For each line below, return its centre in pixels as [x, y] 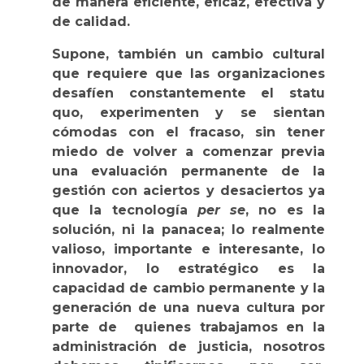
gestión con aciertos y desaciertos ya [188, 190]
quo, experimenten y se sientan [188, 112]
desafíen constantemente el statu [188, 93]
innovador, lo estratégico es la [188, 268]
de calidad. [91, 21]
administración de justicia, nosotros [188, 346]
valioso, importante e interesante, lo [188, 249]
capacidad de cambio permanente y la [188, 288]
